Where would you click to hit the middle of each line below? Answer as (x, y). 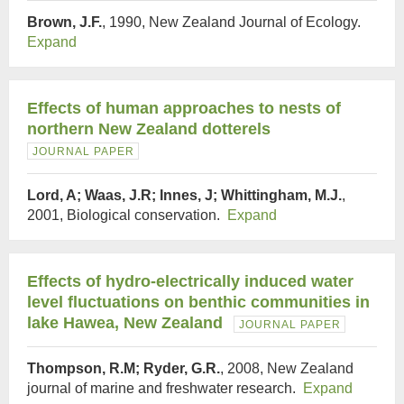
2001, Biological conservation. (127, 215)
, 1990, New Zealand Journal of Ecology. (233, 22)
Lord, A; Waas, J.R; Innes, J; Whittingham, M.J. (184, 195)
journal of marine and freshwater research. (165, 388)
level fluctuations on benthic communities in (198, 302)
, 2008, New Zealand (287, 368)
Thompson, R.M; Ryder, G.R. (124, 368)
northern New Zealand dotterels (149, 129)
